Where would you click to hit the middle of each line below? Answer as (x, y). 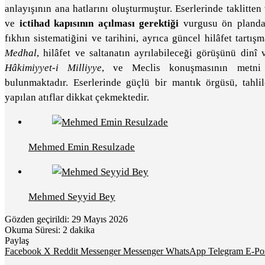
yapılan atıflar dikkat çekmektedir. (77, 97)
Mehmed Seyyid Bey (72, 197)
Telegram (226, 251)
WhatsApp (186, 251)
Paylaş (17, 240)
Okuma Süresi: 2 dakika (50, 230)
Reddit (66, 251)
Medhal (21, 53)
